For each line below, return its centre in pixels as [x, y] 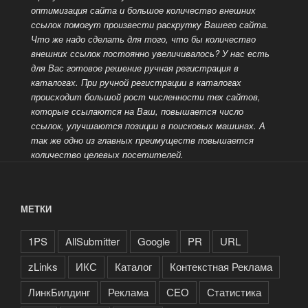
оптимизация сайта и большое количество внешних [143, 10]
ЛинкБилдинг [59, 291]
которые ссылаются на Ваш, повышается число [137, 111]
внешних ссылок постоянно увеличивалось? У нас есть [150, 54]
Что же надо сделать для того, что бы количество [143, 39]
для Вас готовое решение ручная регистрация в [134, 68]
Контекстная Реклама [221, 266]
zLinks [43, 266]
